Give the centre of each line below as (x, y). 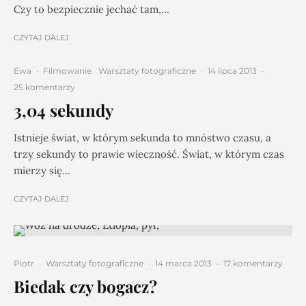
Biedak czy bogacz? (85, 286)
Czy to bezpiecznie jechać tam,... (92, 9)
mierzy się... (42, 170)
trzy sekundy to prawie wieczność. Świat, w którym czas (149, 154)
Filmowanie (67, 71)
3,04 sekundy (64, 110)
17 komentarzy (253, 263)
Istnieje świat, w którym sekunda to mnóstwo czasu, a (142, 138)
